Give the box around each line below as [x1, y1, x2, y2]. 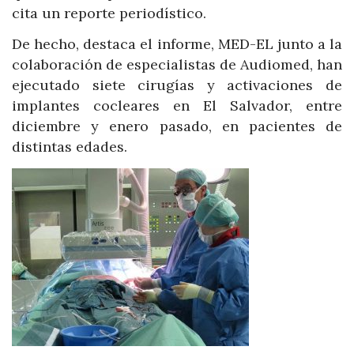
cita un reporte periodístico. [12, 3, 206, 22]
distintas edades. [12, 137, 127, 156]
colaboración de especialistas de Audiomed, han [12, 55, 342, 74]
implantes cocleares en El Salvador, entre [12, 96, 342, 115]
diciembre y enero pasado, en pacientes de [12, 117, 342, 136]
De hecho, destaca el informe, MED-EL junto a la [12, 35, 342, 54]
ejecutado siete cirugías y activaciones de [12, 76, 342, 95]
